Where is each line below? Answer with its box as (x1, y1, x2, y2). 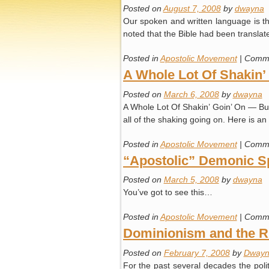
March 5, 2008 (163, 175, 219, 184)
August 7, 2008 (163, 4, 221, 13)
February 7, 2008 (163, 247, 230, 258)
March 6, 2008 (163, 89, 219, 99)
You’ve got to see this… (122, 187, 213, 197)
